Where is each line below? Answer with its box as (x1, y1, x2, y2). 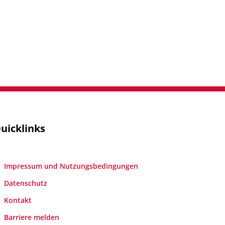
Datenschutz (4, 178, 48, 188)
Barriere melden (4, 212, 60, 222)
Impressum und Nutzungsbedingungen (4, 161, 139, 171)
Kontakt (4, 195, 32, 205)
